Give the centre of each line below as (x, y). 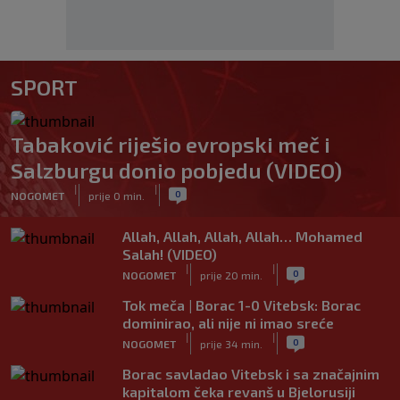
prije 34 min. (231, 343)
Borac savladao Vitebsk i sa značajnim (251, 374)
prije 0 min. (117, 195)
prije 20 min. (231, 275)
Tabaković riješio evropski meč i (171, 144)
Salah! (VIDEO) (170, 254)
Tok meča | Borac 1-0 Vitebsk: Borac (242, 305)
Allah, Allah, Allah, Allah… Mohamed (242, 236)
